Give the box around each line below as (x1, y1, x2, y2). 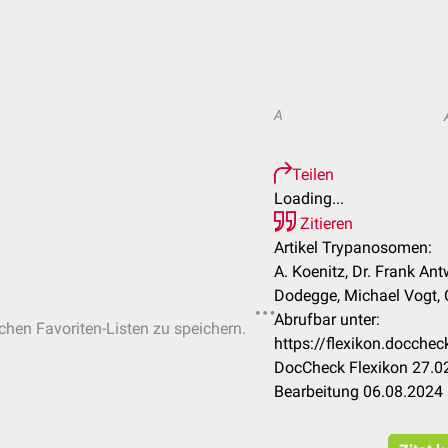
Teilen (292, 165, 334, 184)
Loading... (274, 189, 344, 208)
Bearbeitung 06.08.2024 (274, 382, 443, 401)
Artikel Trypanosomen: (274, 238, 432, 257)
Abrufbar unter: (274, 310, 380, 329)
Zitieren (296, 214, 353, 233)
